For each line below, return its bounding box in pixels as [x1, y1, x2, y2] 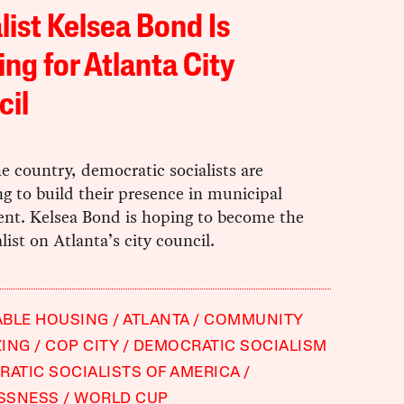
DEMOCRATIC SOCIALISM [133, 339, 327, 355]
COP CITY [45, 339, 119, 355]
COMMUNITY [204, 313, 303, 329]
